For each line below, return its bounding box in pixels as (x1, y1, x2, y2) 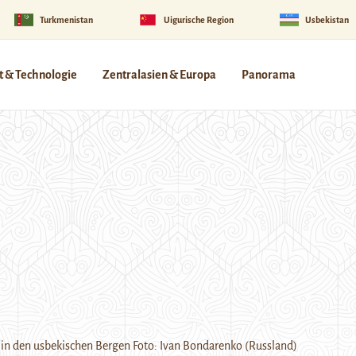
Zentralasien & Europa (103, 68, 216, 81)
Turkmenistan (39, 14, 93, 25)
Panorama (242, 68, 296, 81)
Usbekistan (304, 14, 349, 25)
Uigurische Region (164, 14, 234, 25)
